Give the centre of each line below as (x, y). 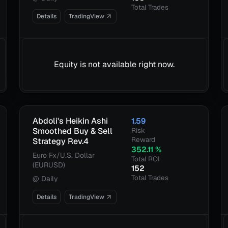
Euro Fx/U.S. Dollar (64, 155)
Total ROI (145, 159)
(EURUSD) (49, 165)
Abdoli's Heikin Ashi (70, 121)
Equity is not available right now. (115, 64)
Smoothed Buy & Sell (73, 131)
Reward (143, 139)
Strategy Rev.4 (61, 141)
